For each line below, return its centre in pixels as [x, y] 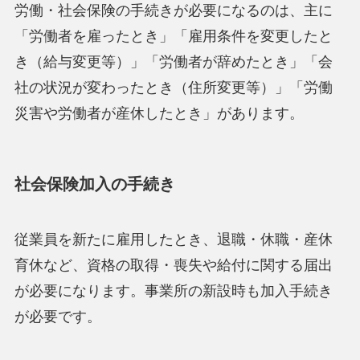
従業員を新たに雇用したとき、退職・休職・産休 [173, 240]
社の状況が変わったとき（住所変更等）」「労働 [173, 87]
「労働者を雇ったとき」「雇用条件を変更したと [173, 36]
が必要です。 [57, 317]
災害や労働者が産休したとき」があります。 [159, 113]
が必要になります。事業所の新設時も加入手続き [173, 291]
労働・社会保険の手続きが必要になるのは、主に [173, 10]
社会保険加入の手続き [94, 184]
